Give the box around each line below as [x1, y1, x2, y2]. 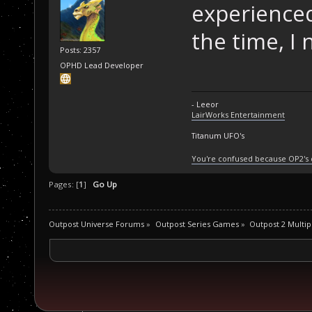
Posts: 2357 [60, 45, 101, 56]
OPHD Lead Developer [60, 59, 144, 70]
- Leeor [191, 99, 219, 110]
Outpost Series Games [155, 218, 239, 229]
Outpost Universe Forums [49, 218, 144, 229]
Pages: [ [49, 179, 79, 190]
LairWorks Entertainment [191, 109, 285, 120]
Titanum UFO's [191, 130, 244, 141]
